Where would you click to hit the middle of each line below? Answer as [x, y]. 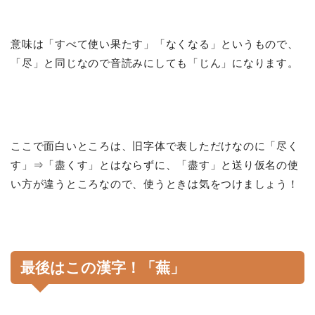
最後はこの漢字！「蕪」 [103, 267]
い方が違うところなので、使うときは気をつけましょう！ [155, 184]
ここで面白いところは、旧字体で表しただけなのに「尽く [155, 146]
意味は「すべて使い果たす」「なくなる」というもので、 [155, 44]
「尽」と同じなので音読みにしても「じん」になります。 [155, 63]
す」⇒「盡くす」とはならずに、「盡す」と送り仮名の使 [155, 165]
